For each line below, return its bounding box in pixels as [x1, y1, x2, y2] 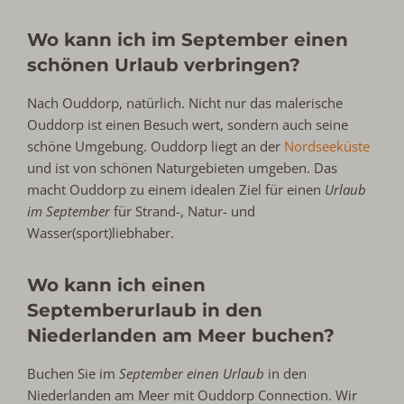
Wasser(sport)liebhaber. [27, 224, 175, 243]
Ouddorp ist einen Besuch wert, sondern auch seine [27, 115, 349, 134]
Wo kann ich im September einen [27, 29, 348, 51]
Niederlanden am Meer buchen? [27, 325, 335, 347]
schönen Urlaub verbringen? [27, 54, 300, 77]
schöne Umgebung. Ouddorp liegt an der [27, 137, 285, 156]
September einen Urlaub [119, 364, 269, 383]
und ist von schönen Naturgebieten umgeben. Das [27, 159, 338, 178]
